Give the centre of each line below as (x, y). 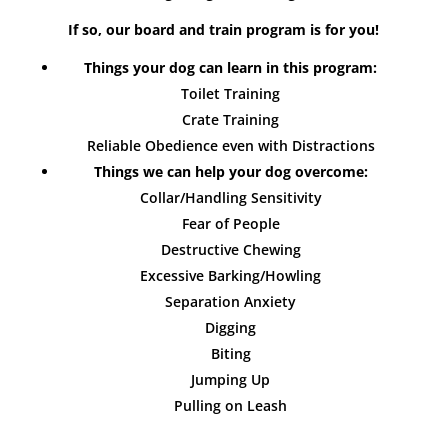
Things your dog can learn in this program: (231, 67)
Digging (231, 327)
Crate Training (231, 119)
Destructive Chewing (230, 249)
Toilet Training (231, 93)
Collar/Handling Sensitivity (230, 197)
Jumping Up (231, 379)
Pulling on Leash (231, 405)
